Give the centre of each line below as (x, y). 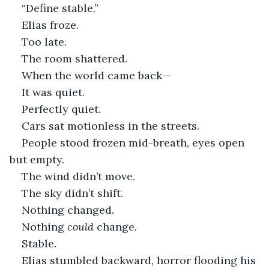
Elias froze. (50, 25)
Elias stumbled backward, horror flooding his (140, 260)
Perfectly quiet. (61, 109)
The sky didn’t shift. (72, 193)
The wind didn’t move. (78, 176)
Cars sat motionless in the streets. (110, 125)
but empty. (37, 159)
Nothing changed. (68, 210)
